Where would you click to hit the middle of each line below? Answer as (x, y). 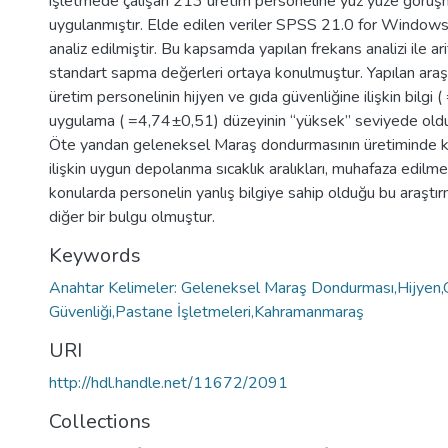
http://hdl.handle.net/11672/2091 (168, 383)
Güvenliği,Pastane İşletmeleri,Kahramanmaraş (206, 312)
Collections (100, 421)
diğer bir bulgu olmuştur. (132, 217)
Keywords (95, 255)
